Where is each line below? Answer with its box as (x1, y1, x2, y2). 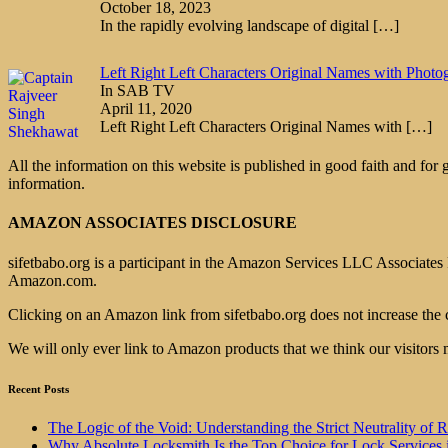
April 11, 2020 (100, 100, 192, 118)
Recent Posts (8, 382, 69, 395)
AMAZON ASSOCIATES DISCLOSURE (8, 214, 297, 232)
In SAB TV (100, 82, 175, 100)
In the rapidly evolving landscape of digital (100, 17, 373, 35)
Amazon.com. (8, 271, 97, 289)
